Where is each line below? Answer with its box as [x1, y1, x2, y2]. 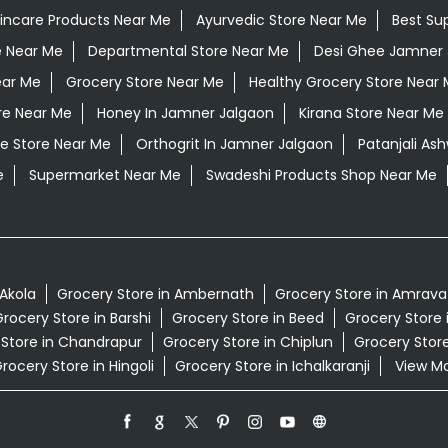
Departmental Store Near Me [87, 41, 289, 62]
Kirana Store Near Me [298, 103, 444, 124]
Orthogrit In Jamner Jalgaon [135, 134, 333, 155]
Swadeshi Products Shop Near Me [205, 165, 437, 186]
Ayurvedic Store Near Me [195, 10, 367, 31]
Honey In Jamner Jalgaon [96, 103, 274, 124]
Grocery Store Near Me [65, 72, 224, 93]
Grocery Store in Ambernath [56, 284, 254, 305]
